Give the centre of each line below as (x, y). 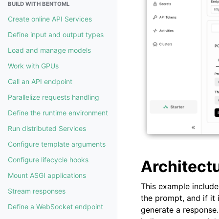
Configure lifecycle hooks (48, 160)
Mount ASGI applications (47, 175)
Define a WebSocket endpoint (55, 207)
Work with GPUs (33, 66)
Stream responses (37, 191)
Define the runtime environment (58, 113)
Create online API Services (50, 19)
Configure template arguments (57, 144)
